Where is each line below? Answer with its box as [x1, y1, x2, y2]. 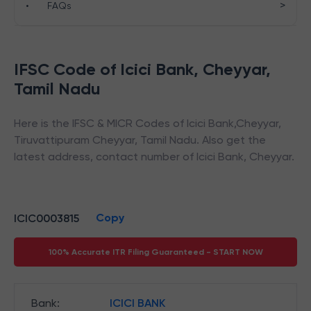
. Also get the [196, 133, 266, 146]
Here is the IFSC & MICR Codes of [14, 117, 187, 130]
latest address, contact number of [14, 150, 196, 163]
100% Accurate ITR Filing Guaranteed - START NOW [48, 247, 263, 257]
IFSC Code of [14, 59, 120, 79]
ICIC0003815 [14, 211, 79, 225]
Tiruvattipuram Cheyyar [14, 133, 135, 146]
